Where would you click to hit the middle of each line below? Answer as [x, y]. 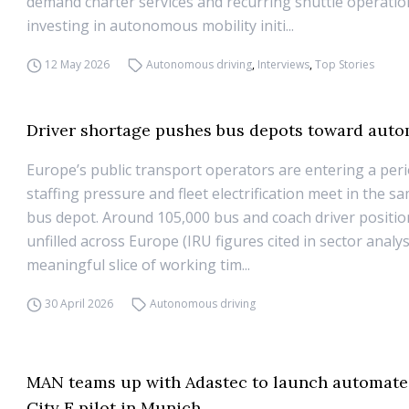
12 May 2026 [78, 64]
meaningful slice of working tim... [139, 265]
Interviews [283, 64]
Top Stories [344, 64]
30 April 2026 [79, 304]
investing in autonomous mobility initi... [161, 26]
